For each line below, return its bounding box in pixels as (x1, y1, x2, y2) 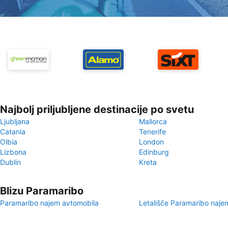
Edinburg (139, 148, 169, 156)
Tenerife (139, 127, 166, 136)
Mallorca (139, 117, 167, 126)
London (139, 137, 164, 146)
